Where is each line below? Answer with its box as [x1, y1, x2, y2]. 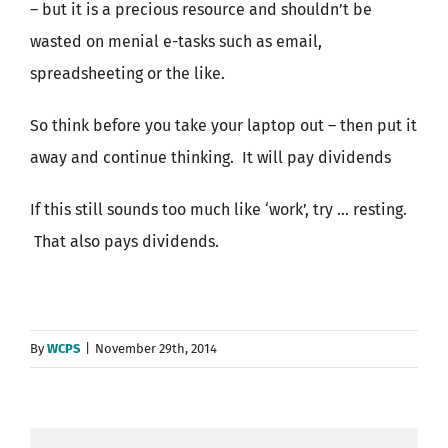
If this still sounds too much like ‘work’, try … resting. [30, 200, 407, 219]
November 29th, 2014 [95, 341, 217, 356]
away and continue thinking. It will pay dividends [30, 148, 391, 167]
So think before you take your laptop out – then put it [30, 116, 417, 135]
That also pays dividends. [30, 232, 219, 251]
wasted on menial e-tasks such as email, [30, 32, 322, 51]
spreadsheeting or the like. [30, 64, 225, 83]
